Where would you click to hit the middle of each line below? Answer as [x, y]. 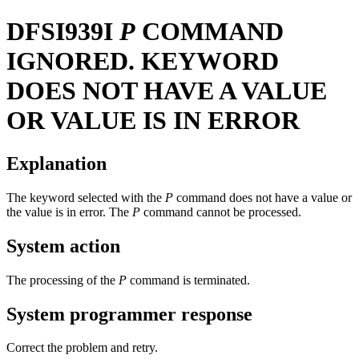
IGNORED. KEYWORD [143, 61]
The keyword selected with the [86, 197]
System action [63, 246]
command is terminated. [188, 280]
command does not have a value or [262, 197]
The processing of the [63, 280]
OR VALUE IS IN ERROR [153, 121]
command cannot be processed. [221, 212]
